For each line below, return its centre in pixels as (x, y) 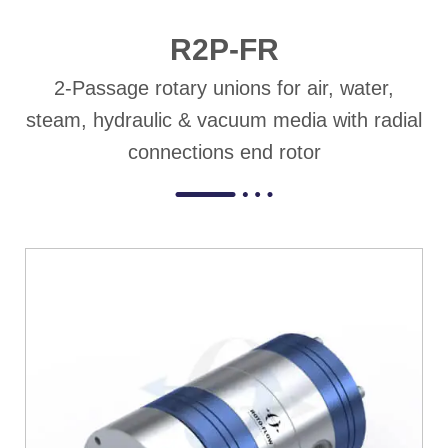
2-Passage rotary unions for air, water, (224, 88)
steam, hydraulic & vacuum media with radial (224, 120)
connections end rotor (224, 152)
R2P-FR (224, 50)
